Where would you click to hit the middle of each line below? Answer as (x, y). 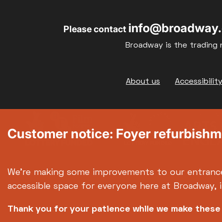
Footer (27, 85)
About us (143, 82)
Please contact (96, 29)
